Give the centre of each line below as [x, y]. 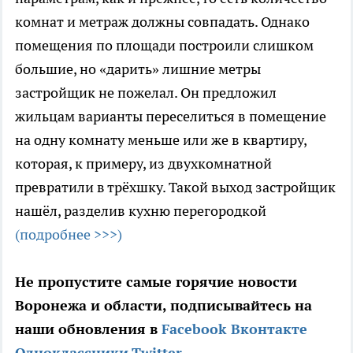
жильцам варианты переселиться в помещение [171, 116]
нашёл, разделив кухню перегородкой [141, 210]
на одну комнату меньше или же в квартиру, [161, 139]
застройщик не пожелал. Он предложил [146, 92]
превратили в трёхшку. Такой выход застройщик [175, 187]
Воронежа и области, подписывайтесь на [163, 305]
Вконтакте [269, 329]
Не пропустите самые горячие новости [156, 281]
